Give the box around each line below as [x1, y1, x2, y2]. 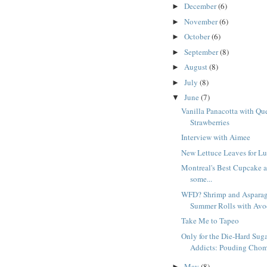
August [184, 61, 209, 73]
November [184, 15, 219, 27]
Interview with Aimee [181, 132, 251, 143]
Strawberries [190, 116, 230, 128]
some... [190, 173, 213, 185]
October [184, 31, 212, 42]
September [184, 46, 220, 57]
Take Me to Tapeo [181, 215, 240, 226]
